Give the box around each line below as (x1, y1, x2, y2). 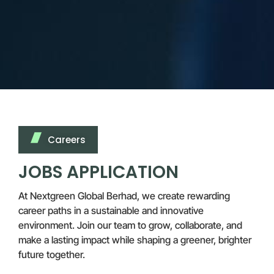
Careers (47, 133, 86, 147)
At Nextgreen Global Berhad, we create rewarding (18, 190, 230, 202)
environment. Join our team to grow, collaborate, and (18, 219, 242, 232)
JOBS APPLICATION (18, 160, 179, 185)
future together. (18, 248, 85, 261)
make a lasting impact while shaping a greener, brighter (18, 234, 251, 246)
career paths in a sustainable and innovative (18, 204, 204, 217)
